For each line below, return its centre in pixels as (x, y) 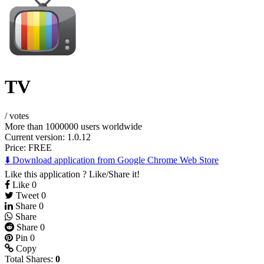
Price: (16, 147)
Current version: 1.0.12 (48, 137)
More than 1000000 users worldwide (73, 126)
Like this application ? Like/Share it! (72, 174)
